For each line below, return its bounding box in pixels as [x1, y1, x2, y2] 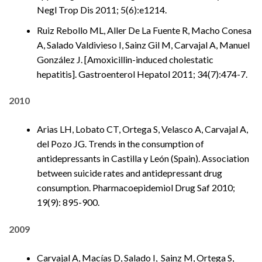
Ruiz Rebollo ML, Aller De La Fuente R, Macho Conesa [37, 24, 251, 36]
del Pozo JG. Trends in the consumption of [37, 138, 204, 150]
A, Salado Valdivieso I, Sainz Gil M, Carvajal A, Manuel [37, 39, 250, 50]
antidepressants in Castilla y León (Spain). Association [37, 153, 249, 164]
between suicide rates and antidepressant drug [37, 167, 222, 179]
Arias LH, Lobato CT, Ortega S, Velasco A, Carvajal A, [37, 123, 248, 135]
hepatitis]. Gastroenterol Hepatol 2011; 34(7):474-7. [37, 68, 247, 80]
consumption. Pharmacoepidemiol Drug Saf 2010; [37, 182, 235, 194]
